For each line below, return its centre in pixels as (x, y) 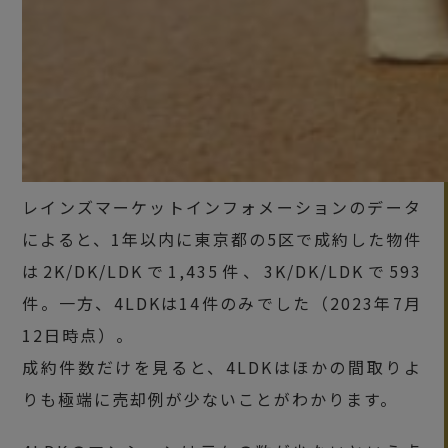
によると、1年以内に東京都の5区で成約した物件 (222, 238)
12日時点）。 (78, 334)
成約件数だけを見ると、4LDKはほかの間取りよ (222, 366)
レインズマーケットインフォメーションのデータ (222, 206)
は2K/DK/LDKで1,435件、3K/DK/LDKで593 (222, 270)
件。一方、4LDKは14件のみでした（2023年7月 (222, 302)
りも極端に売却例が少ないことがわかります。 (210, 398)
